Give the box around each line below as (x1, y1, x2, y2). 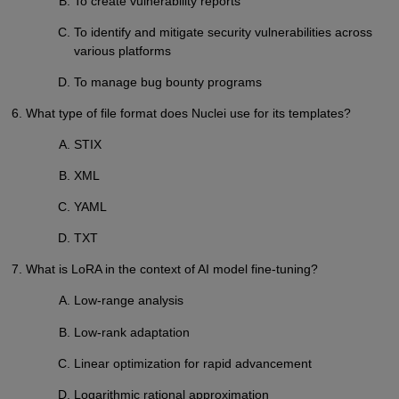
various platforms (74, 43, 172, 58)
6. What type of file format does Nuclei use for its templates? (11, 105, 351, 120)
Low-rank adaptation (74, 324, 191, 339)
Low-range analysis (74, 293, 184, 308)
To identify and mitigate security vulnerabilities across (74, 24, 373, 39)
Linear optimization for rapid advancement (74, 355, 313, 370)
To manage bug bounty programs (74, 74, 263, 89)
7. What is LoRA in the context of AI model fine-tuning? (11, 262, 318, 277)
